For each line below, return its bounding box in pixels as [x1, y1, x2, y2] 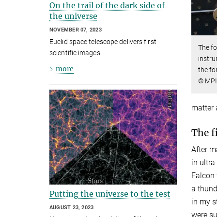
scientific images [49, 48, 100, 57]
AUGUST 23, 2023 [49, 204, 94, 211]
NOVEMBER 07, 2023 [49, 27, 102, 33]
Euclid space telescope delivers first [49, 37, 156, 46]
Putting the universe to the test [49, 188, 170, 199]
